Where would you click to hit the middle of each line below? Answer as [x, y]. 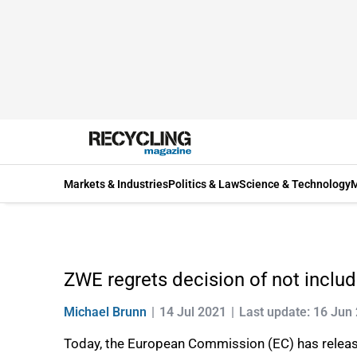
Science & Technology [295, 184]
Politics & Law [204, 184]
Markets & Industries [116, 184]
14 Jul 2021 [193, 312]
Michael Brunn [105, 312]
